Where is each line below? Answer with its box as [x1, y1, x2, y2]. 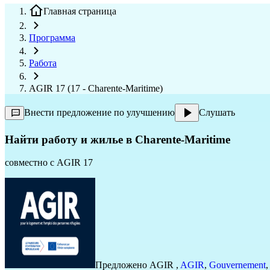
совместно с [5, 157, 54, 168]
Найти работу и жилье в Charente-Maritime [5, 133, 230, 146]
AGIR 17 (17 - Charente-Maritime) [29, 83, 163, 93]
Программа [29, 33, 75, 43]
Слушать [199, 107, 235, 118]
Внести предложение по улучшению [24, 107, 175, 118]
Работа [29, 58, 57, 68]
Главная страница [43, 6, 116, 16]
